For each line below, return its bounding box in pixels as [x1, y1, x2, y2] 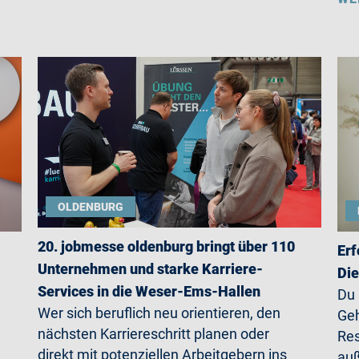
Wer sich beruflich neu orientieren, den [38, 304, 281, 321]
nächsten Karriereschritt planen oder [38, 325, 270, 342]
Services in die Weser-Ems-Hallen [38, 282, 261, 300]
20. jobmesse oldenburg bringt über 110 [38, 237, 296, 255]
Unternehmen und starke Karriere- [38, 260, 264, 277]
